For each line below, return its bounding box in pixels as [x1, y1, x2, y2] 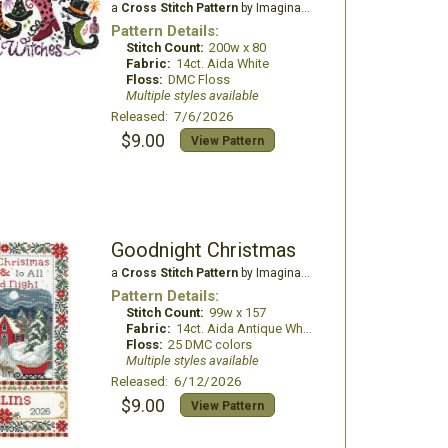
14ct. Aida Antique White [175, 321, 303, 336]
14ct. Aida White [175, 56, 269, 71]
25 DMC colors [167, 337, 252, 352]
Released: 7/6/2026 [110, 108, 234, 124]
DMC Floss [167, 72, 230, 87]
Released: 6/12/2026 [110, 373, 242, 389]
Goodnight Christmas [110, 238, 296, 262]
